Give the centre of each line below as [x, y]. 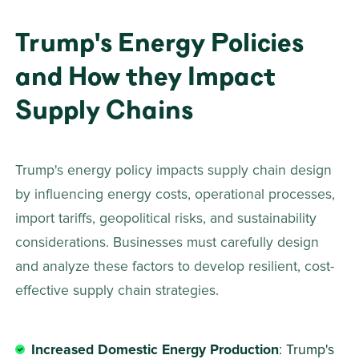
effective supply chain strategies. [119, 291]
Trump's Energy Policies [163, 43]
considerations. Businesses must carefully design [169, 243]
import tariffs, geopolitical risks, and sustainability [168, 219]
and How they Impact [149, 77]
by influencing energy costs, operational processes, [177, 195]
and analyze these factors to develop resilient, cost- [175, 267]
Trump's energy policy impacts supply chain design [176, 171]
